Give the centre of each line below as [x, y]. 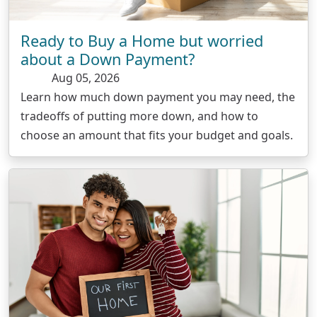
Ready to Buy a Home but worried [142, 41]
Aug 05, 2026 [84, 78]
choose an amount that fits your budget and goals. [157, 136]
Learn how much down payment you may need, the [158, 97]
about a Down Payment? [108, 59]
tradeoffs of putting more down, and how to [139, 116]
